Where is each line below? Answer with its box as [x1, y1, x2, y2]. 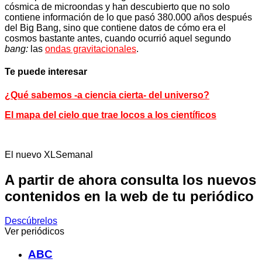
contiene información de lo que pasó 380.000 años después [5, 12, 252, 23]
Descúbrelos [5, 216, 57, 226]
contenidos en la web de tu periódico [5, 188, 254, 204]
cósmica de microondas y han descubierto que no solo [5, 2, 230, 12]
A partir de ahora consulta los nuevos [5, 171, 256, 188]
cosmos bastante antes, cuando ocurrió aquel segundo [5, 33, 231, 44]
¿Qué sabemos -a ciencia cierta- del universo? [5, 89, 209, 100]
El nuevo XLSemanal [5, 149, 93, 160]
